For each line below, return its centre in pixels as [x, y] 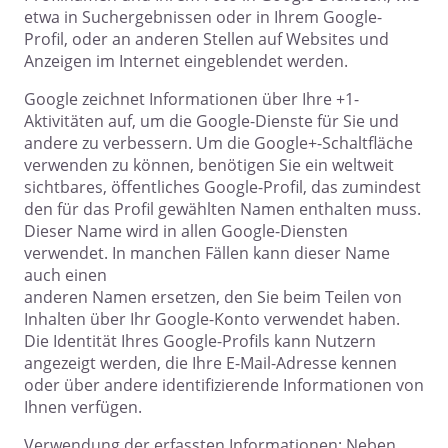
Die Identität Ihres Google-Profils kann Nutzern [200, 341]
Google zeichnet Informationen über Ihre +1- [191, 99]
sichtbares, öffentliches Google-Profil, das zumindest [222, 187]
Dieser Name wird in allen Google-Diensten [186, 231]
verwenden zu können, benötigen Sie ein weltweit [209, 165]
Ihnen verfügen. [83, 407]
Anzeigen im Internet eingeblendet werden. [186, 61]
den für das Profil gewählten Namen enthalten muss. [222, 209]
